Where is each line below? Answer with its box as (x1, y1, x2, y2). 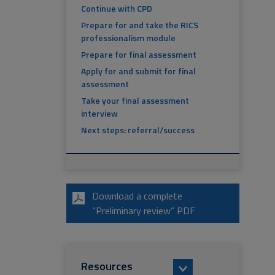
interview (81, 107, 118, 120)
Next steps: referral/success (81, 123, 195, 136)
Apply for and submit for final (81, 64, 196, 77)
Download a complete (92, 188, 182, 203)
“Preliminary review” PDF (92, 203, 195, 218)
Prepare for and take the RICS (81, 18, 198, 31)
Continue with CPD (81, 2, 152, 15)
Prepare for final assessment (81, 48, 196, 61)
